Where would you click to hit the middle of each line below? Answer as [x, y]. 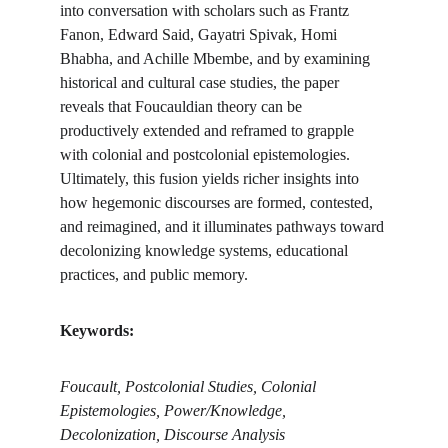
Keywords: [97, 330]
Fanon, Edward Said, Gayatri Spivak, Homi [200, 34]
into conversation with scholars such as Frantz [206, 10]
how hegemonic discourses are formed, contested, [218, 202]
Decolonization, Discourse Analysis [172, 434]
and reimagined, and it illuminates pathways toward [224, 226]
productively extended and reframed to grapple [209, 130]
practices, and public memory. [154, 274]
